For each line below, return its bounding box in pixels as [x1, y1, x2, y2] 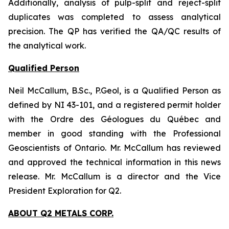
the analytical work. [8, 40, 86, 51]
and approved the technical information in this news [8, 157, 221, 168]
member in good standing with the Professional [8, 128, 221, 139]
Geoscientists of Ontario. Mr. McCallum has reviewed [8, 143, 221, 153]
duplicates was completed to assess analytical [8, 12, 221, 22]
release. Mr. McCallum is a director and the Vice [8, 171, 221, 182]
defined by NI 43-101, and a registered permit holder [8, 100, 221, 110]
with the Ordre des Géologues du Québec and [8, 114, 221, 125]
